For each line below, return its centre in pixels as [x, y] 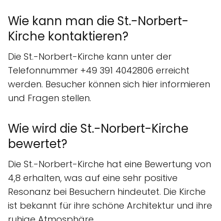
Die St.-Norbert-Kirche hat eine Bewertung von [110, 164]
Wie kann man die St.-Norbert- [98, 21]
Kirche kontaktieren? [68, 36]
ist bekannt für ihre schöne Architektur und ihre [110, 205]
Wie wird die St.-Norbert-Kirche [98, 128]
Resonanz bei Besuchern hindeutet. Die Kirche [107, 191]
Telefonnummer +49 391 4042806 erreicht [99, 70]
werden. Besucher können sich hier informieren [109, 84]
